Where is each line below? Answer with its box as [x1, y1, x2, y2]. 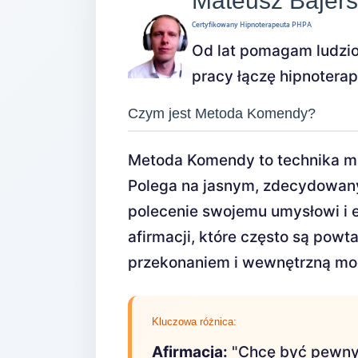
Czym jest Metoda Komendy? [128, 105, 316, 121]
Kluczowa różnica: [152, 316, 237, 328]
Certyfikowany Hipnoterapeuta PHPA [192, 19, 312, 31]
